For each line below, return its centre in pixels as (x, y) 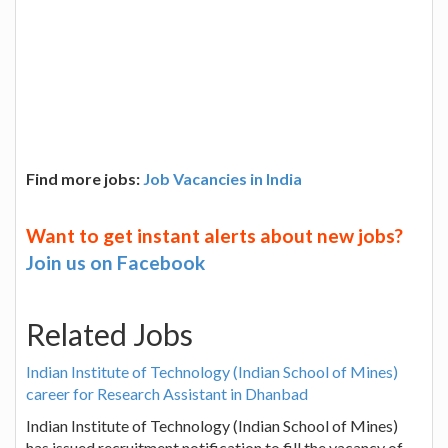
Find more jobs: (84, 178)
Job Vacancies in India (222, 178)
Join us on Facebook (115, 262)
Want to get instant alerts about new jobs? (214, 235)
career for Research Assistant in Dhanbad (167, 393)
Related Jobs (109, 333)
